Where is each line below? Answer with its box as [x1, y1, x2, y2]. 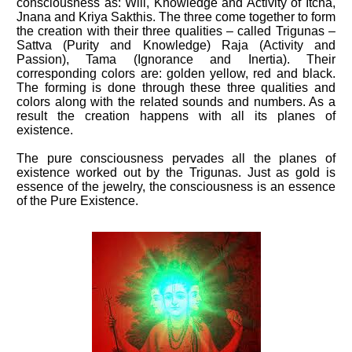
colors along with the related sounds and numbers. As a [16, 95, 335, 108]
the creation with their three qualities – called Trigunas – [16, 24, 335, 38]
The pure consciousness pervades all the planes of [16, 152, 335, 165]
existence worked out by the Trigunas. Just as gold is [16, 166, 335, 179]
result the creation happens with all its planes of [16, 109, 335, 123]
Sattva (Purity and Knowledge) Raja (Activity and [16, 38, 335, 52]
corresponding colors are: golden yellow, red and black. [16, 67, 335, 80]
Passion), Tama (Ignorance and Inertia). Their [16, 53, 335, 66]
